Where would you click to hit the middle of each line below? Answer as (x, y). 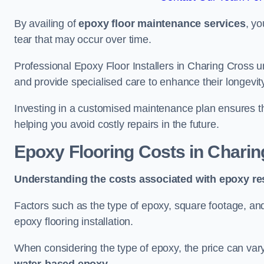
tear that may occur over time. (83, 39)
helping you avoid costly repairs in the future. (117, 124)
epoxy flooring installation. (74, 222)
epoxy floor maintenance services (162, 24)
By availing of (47, 24)
